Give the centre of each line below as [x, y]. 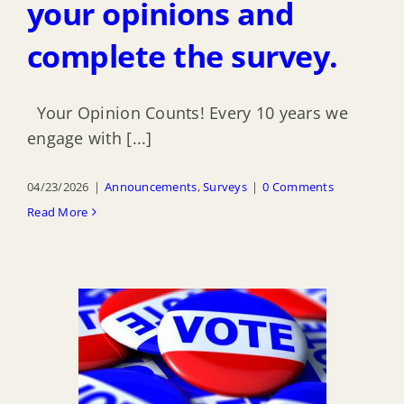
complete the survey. [183, 55]
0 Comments [298, 186]
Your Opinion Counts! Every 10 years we [188, 112]
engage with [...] [90, 138]
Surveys [225, 186]
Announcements [151, 186]
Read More [58, 211]
